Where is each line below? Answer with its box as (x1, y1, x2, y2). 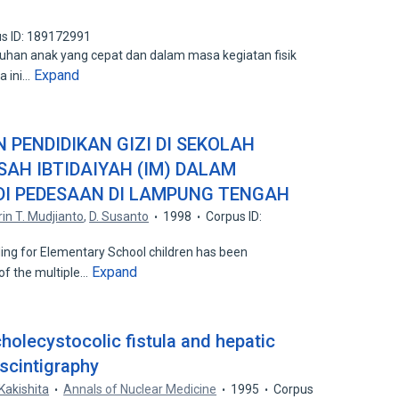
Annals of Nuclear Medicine (63, 382, 217, 396)
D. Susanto (89, 209, 150, 224)
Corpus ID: (206, 209, 263, 224)
